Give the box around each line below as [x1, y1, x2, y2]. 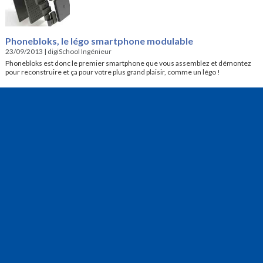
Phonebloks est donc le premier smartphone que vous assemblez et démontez [5, 58, 251, 68]
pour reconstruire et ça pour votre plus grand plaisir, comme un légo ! [5, 67, 220, 76]
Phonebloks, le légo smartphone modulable [5, 35, 193, 46]
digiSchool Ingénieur [47, 46, 112, 56]
